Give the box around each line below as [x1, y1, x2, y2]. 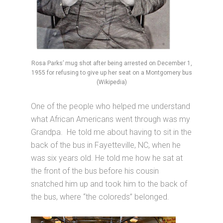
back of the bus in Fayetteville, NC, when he [31, 140, 181, 150]
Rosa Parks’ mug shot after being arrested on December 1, [31, 59, 192, 67]
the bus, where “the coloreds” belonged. [31, 192, 170, 202]
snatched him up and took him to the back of [31, 179, 188, 189]
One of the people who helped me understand [31, 101, 191, 111]
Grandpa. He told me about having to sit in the [31, 127, 192, 137]
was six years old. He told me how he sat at [31, 153, 183, 163]
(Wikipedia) [96, 78, 127, 86]
